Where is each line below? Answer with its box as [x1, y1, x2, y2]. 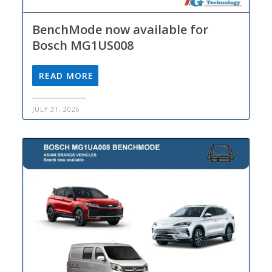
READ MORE [39, 70, 94, 82]
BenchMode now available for [32, 21, 209, 38]
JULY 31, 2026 [32, 104, 81, 114]
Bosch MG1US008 [32, 37, 134, 54]
